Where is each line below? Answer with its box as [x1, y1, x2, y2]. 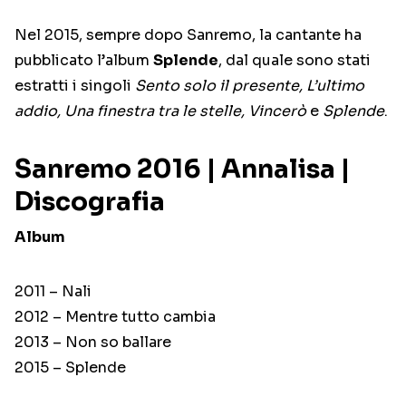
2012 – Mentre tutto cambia [14, 307, 216, 327]
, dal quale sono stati [218, 51, 371, 71]
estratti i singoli [14, 76, 135, 96]
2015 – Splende [14, 358, 126, 378]
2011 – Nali [14, 282, 92, 302]
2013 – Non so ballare [14, 333, 171, 353]
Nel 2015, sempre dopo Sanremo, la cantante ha [14, 25, 362, 45]
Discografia [14, 186, 165, 218]
